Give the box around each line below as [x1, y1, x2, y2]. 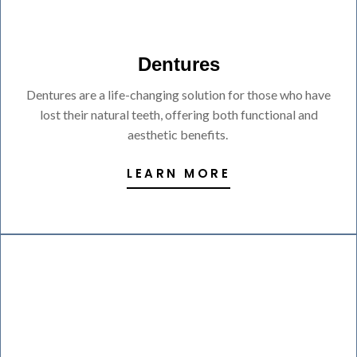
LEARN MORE [127, 165, 230, 182]
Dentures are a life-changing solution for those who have [26, 86, 331, 102]
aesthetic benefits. [127, 126, 230, 142]
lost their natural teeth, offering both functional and [39, 106, 318, 122]
